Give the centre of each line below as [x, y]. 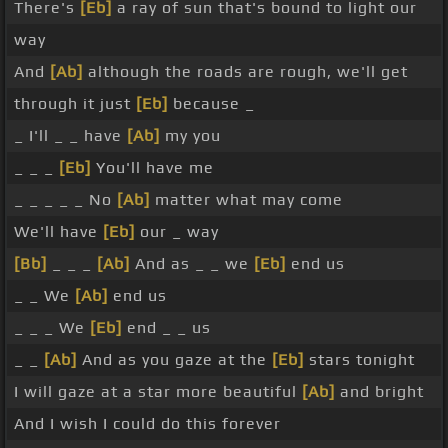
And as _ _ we [192, 264]
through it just [75, 104]
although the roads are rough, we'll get [245, 72]
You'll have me [152, 168]
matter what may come [246, 200]
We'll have [58, 232]
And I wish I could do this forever [147, 424]
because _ [211, 104]
